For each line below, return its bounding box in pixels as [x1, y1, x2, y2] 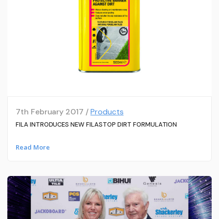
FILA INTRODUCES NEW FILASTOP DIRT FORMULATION [15, 120, 177, 129]
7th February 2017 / [15, 106, 91, 117]
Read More [15, 143, 50, 152]
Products [90, 106, 124, 117]
